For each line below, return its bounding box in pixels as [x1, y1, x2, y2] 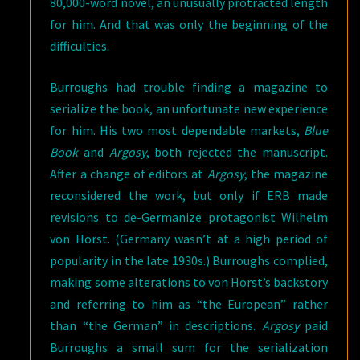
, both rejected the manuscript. [145, 144, 329, 160]
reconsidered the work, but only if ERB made [50, 187, 328, 203]
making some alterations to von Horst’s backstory [50, 274, 328, 290]
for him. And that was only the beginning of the [50, 16, 328, 32]
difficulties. [50, 38, 110, 54]
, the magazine [243, 166, 329, 182]
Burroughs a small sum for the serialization [50, 339, 328, 355]
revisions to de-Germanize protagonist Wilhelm [50, 209, 328, 225]
